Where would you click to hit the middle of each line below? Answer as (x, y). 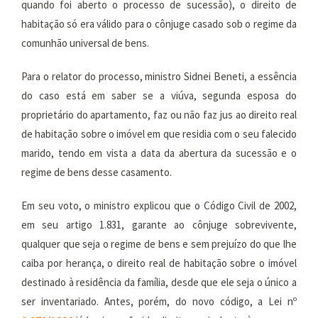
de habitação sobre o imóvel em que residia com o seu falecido (159, 134)
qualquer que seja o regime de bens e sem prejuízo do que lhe (159, 244)
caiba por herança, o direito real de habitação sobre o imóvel (159, 263)
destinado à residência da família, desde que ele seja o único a (159, 282)
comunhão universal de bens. (85, 43)
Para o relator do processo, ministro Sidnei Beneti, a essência (159, 76)
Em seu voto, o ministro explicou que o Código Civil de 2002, (159, 205)
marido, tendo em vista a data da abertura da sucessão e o (159, 153)
